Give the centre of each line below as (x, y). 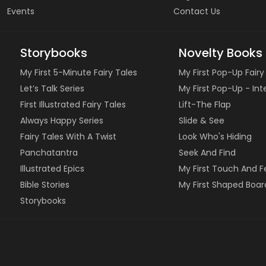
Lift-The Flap (205, 104)
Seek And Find (208, 152)
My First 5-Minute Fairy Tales (78, 72)
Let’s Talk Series (52, 88)
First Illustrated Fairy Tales (73, 104)
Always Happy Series (61, 120)
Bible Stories (45, 184)
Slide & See (202, 120)
